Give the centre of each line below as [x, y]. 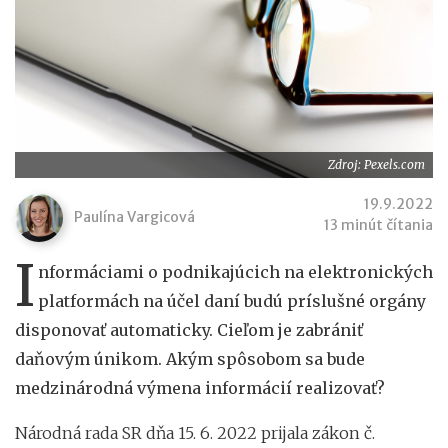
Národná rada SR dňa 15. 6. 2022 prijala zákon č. [195, 432]
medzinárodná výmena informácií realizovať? [200, 387]
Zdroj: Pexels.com [376, 164]
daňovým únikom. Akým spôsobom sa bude [190, 358]
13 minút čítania [378, 224]
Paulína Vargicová [134, 216]
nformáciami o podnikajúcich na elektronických [235, 271]
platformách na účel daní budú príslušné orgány [232, 300]
